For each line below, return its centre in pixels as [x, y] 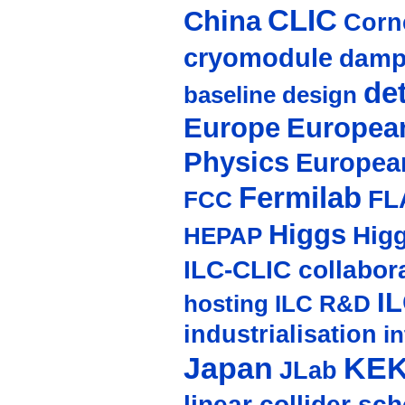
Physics [236, 163]
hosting [226, 304]
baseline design [270, 95]
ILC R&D [322, 304]
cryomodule [258, 58]
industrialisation [280, 335]
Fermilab [300, 198]
